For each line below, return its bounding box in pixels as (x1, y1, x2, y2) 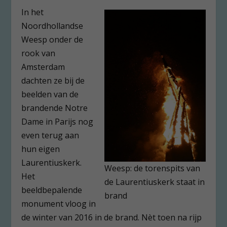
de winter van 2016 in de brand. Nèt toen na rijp (21, 212, 202, 223)
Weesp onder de (21, 34, 84, 46)
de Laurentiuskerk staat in (104, 176, 205, 188)
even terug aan (21, 130, 80, 141)
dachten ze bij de (21, 75, 85, 87)
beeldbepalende (21, 184, 83, 196)
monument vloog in (21, 198, 96, 210)
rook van (21, 48, 56, 59)
